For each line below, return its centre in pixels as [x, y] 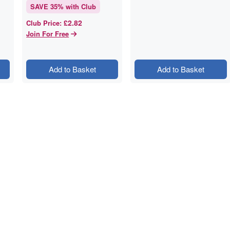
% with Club [77, 6]
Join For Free [48, 34]
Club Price [43, 23]
